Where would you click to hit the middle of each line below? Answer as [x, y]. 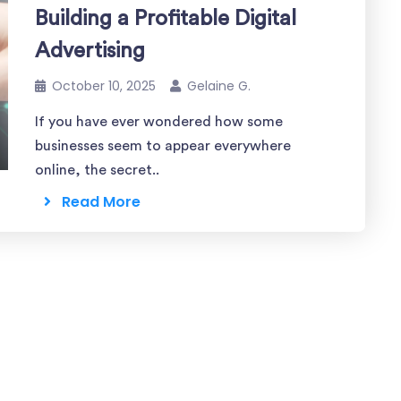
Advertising [90, 51]
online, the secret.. [97, 170]
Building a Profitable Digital [166, 19]
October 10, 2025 [104, 86]
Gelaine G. [219, 86]
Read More [96, 202]
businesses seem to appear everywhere [163, 146]
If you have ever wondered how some [159, 122]
